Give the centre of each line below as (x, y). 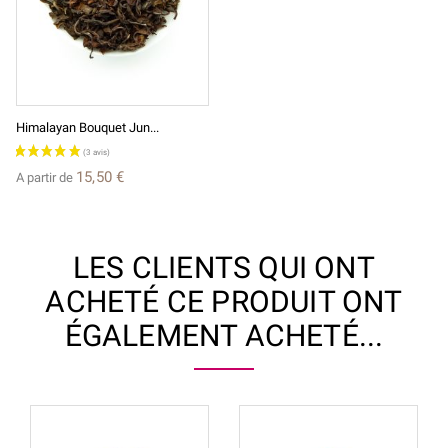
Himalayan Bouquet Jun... (87, 127)
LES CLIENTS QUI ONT (224, 267)
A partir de (46, 177)
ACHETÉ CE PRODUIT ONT (224, 301)
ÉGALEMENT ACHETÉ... (224, 335)
